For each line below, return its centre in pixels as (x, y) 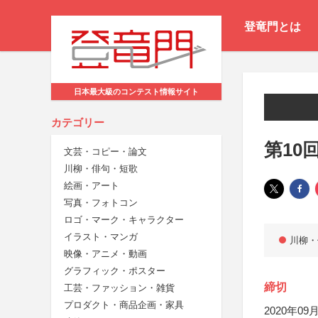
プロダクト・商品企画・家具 (124, 305)
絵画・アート (92, 186)
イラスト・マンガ (101, 237)
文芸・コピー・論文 (105, 152)
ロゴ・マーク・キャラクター (124, 220)
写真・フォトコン (101, 203)
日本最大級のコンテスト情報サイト (136, 92)
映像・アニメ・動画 (105, 254)
